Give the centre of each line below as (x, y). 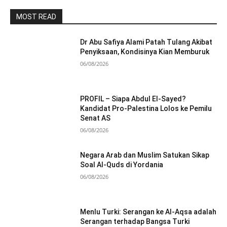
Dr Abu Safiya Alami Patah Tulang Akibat (146, 42)
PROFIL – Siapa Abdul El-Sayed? (133, 99)
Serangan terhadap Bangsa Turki (135, 221)
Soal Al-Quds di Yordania (122, 165)
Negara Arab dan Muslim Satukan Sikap (145, 155)
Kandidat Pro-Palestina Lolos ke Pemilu (146, 108)
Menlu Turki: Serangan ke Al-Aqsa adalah (148, 212)
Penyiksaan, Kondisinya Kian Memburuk (145, 51)
